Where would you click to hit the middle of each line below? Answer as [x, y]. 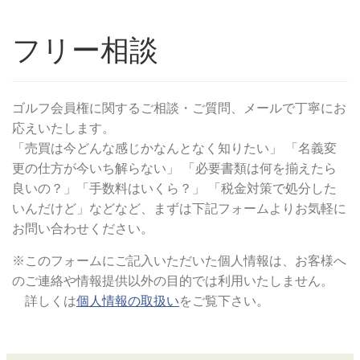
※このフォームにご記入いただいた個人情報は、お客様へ [179, 261]
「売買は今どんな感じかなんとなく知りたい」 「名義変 [174, 148]
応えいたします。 [63, 128]
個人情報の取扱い [128, 301]
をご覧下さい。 [224, 301]
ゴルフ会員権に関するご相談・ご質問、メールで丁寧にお [179, 108]
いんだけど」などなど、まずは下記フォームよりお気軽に [179, 209]
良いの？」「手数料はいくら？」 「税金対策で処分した [174, 188]
